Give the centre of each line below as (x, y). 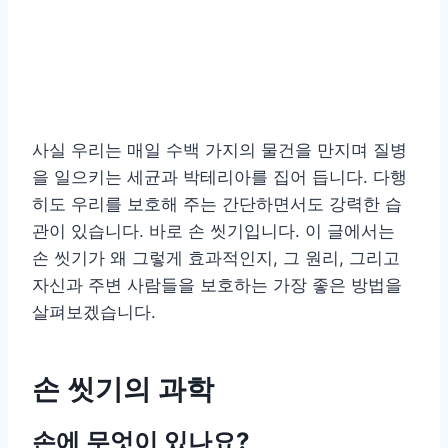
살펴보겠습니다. (94, 311)
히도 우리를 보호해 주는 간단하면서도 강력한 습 (217, 203)
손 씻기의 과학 (123, 388)
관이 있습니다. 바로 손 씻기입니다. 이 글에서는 (213, 230)
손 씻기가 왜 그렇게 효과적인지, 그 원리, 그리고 (216, 257)
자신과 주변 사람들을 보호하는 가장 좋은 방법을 (217, 284)
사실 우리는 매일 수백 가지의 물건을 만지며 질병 (219, 149)
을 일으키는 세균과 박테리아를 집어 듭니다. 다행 (219, 176)
